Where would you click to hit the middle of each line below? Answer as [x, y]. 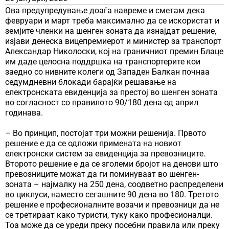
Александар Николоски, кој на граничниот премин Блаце [114, 51]
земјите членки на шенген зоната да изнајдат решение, [111, 31]
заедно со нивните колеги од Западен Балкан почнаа [107, 72]
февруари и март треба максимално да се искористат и [112, 20]
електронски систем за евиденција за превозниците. [105, 153]
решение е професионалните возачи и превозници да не [112, 204]
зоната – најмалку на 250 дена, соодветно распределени [114, 184]
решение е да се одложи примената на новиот [93, 143]
